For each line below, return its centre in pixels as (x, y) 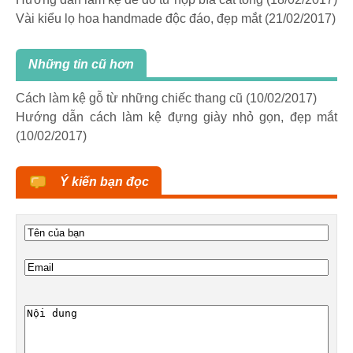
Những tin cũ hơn (81, 65)
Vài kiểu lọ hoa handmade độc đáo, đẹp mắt (139, 19)
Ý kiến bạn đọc (104, 182)
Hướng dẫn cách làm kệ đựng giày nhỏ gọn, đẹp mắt (176, 117)
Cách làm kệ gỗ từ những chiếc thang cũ (129, 98)
